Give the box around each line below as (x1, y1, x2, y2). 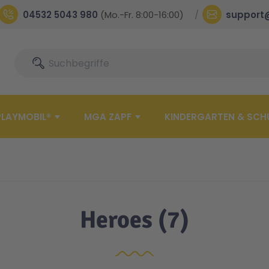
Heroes (80, 205, 153, 235)
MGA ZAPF (84, 110, 131, 123)
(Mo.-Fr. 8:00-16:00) (100, 8, 184, 21)
